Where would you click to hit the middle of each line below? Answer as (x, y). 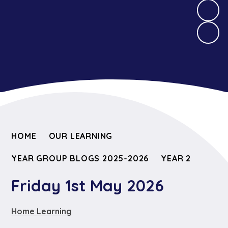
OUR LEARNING (81, 136)
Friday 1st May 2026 (88, 186)
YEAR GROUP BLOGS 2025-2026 (80, 158)
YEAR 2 (176, 158)
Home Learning (42, 211)
